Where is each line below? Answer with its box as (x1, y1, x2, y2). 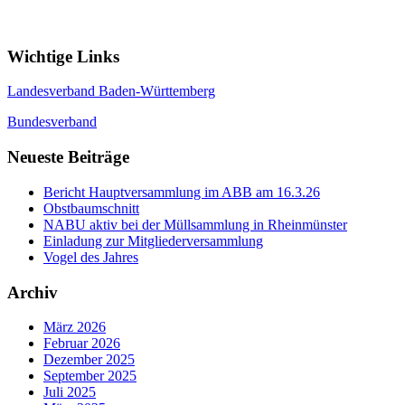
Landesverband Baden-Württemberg (7, 83, 215, 99)
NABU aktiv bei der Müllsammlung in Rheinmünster (43, 216, 347, 232)
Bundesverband (7, 114, 97, 130)
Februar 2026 (43, 335, 120, 352)
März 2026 (43, 319, 106, 335)
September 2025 (43, 368, 137, 384)
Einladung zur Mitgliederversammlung (43, 232, 263, 249)
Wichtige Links (7, 46, 119, 66)
